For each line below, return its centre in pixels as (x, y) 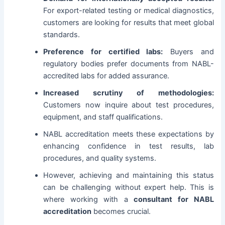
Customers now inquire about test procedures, (129, 105)
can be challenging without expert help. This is (129, 187)
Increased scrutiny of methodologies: (129, 93)
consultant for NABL (174, 199)
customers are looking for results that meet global (129, 22)
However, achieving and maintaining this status (129, 175)
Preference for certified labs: (103, 51)
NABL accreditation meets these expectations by (129, 134)
